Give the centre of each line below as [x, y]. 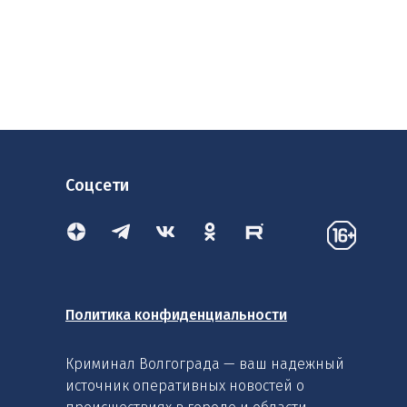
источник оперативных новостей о [185, 386]
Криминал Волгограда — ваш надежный [205, 364]
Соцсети [97, 185]
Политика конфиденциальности [176, 315]
